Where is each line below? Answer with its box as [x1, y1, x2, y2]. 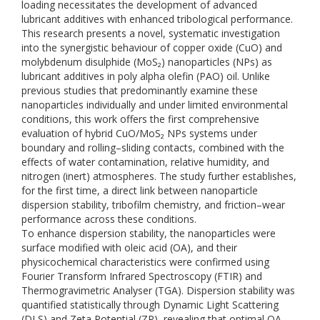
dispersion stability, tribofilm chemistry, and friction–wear [21, 198, 285, 211]
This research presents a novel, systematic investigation [21, 26, 280, 40]
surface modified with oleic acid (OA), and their [21, 241, 237, 254]
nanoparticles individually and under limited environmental [21, 98, 288, 111]
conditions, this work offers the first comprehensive [21, 112, 259, 126]
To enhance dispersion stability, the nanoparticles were [21, 226, 276, 240]
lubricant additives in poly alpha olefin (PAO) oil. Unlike [21, 69, 270, 83]
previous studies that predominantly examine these [21, 84, 258, 97]
